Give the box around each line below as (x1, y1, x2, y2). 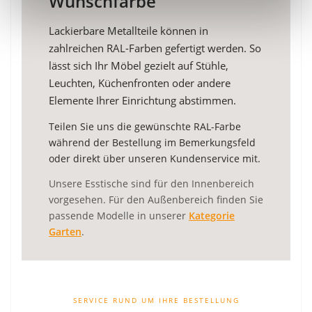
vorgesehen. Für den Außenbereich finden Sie (49, 192, 263, 206)
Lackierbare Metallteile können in (49, 23, 208, 38)
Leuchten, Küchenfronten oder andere (49, 75, 231, 90)
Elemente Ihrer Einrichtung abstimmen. (49, 93, 236, 107)
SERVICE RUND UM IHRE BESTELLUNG (72, 295, 240, 305)
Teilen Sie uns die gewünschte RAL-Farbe (49, 119, 241, 133)
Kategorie (189, 208, 235, 222)
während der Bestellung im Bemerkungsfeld (49, 135, 256, 149)
